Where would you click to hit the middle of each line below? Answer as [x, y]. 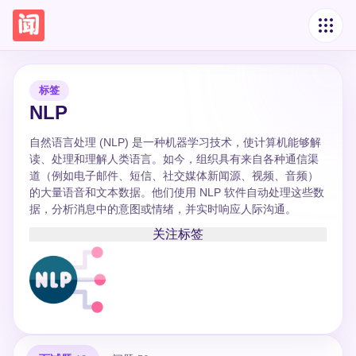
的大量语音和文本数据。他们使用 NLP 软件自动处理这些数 [177, 192]
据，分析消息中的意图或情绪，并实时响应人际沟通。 [163, 209]
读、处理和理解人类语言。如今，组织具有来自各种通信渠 [174, 159]
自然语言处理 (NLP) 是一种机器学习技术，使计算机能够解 [175, 142]
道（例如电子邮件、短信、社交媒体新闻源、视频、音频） [174, 176]
